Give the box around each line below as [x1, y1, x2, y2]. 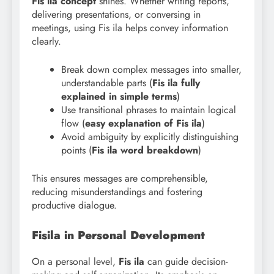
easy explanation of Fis [85, 116, 188, 131]
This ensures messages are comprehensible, [32, 171, 208, 186]
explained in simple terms [61, 89, 177, 104]
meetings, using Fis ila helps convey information [32, 21, 228, 35]
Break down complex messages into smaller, [61, 62, 242, 77]
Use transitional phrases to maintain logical [61, 103, 236, 117]
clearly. [32, 34, 61, 49]
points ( [61, 143, 92, 158]
